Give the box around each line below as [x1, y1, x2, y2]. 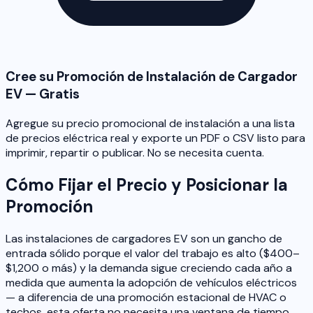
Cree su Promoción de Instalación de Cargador [6, 68, 298, 86]
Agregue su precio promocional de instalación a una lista [6, 115, 295, 131]
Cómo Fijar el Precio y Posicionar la [6, 173, 288, 196]
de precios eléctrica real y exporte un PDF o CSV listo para [6, 130, 305, 145]
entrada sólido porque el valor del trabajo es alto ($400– [6, 245, 300, 261]
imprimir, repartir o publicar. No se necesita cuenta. [6, 145, 264, 160]
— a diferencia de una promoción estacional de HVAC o [6, 289, 286, 305]
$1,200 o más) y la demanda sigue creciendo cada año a [6, 260, 292, 275]
